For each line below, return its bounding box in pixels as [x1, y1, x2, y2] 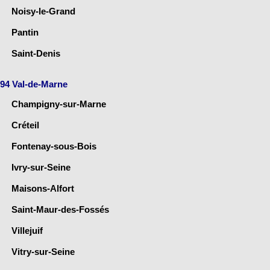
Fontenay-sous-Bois [11, 140, 96, 151]
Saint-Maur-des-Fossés [11, 204, 109, 215]
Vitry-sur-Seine [11, 246, 75, 257]
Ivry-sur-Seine [11, 162, 71, 172]
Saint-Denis [11, 48, 60, 58]
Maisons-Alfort [11, 183, 74, 193]
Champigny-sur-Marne [11, 98, 106, 109]
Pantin [11, 27, 39, 37]
